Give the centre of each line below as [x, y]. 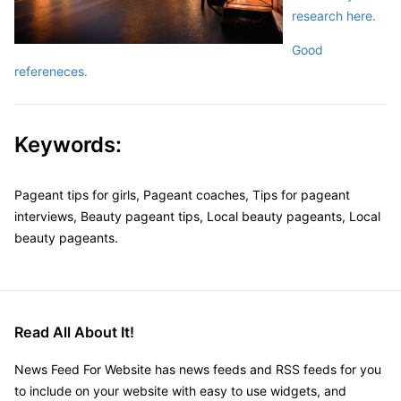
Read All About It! [74, 332]
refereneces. [51, 72]
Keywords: [68, 144]
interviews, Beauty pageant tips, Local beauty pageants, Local [197, 216]
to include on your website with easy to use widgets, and [180, 390]
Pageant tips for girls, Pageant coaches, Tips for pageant [182, 194]
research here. [334, 16]
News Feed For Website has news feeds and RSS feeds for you [198, 369]
